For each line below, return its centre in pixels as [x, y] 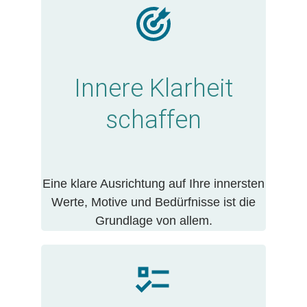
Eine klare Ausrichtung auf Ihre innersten [153, 184]
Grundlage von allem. [153, 221]
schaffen [153, 120]
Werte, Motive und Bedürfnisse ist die [153, 202]
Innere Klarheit [153, 89]
